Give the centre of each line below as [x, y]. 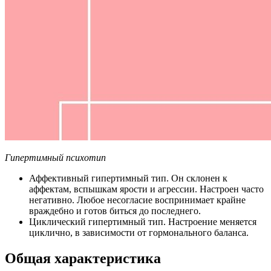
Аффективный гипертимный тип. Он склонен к [128, 178]
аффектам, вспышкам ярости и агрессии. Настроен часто [146, 189]
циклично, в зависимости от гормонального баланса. [139, 233]
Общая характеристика [83, 259]
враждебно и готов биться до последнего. [115, 211]
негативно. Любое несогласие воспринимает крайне [137, 200]
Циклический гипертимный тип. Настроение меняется [143, 222]
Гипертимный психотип [55, 158]
